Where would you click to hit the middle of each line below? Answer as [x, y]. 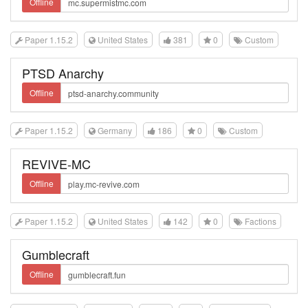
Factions [260, 221]
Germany [114, 130]
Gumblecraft [56, 254]
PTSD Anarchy [63, 73]
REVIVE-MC [56, 164]
